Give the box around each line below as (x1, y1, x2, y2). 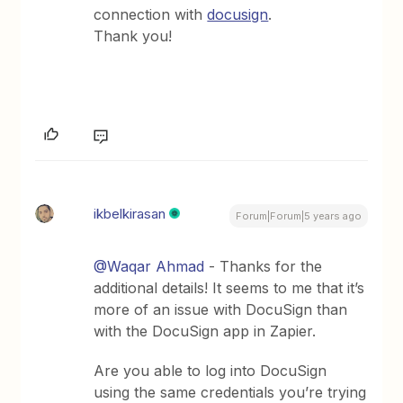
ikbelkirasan (94, 204, 166, 222)
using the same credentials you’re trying (94, 382, 367, 401)
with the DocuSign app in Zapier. (94, 321, 317, 340)
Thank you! (94, 26, 173, 45)
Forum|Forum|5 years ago (235, 209, 362, 222)
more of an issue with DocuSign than (94, 300, 348, 318)
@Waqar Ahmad (94, 256, 205, 275)
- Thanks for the (204, 256, 323, 275)
